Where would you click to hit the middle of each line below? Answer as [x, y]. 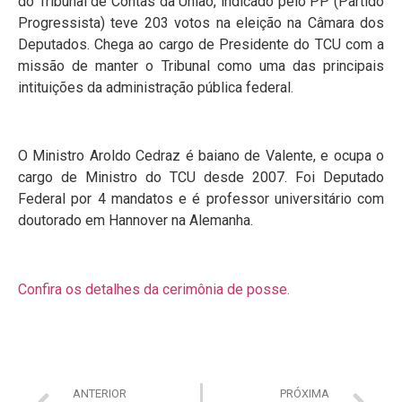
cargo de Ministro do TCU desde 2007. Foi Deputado [201, 178]
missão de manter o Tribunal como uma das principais [201, 66]
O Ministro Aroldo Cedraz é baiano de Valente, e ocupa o [201, 156]
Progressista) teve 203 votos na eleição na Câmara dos [201, 22]
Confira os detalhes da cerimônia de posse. [154, 290]
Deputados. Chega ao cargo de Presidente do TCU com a [201, 44]
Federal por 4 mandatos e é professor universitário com [201, 199]
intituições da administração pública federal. [156, 87]
